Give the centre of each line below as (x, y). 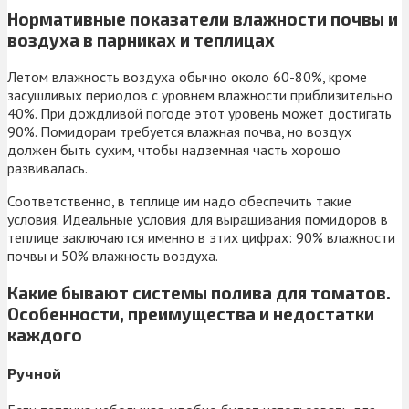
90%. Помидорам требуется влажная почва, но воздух (179, 131)
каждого (45, 334)
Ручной (34, 372)
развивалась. (47, 168)
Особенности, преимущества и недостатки (191, 313)
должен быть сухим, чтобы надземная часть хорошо (174, 149)
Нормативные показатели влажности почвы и (203, 19)
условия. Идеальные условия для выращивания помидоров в (198, 219)
